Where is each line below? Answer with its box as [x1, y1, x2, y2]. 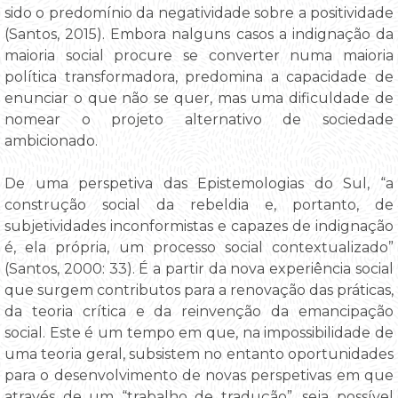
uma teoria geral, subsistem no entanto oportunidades [4, 345, 394, 362]
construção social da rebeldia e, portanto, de [4, 195, 394, 213]
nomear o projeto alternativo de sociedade [4, 110, 394, 128]
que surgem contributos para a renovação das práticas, [4, 281, 394, 298]
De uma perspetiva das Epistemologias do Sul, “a [4, 174, 394, 192]
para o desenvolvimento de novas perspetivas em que [4, 366, 394, 384]
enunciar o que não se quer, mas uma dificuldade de [4, 89, 394, 107]
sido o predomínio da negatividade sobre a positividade [4, 4, 394, 21]
